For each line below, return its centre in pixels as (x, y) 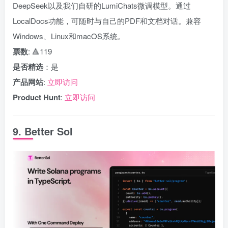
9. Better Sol (43, 131)
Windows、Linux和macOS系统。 (69, 36)
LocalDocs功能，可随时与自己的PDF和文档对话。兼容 (107, 21)
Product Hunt (37, 97)
